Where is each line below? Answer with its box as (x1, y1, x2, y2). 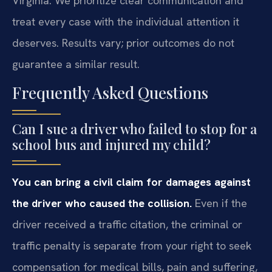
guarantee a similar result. (12, 57, 140, 72)
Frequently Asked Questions (12, 82, 208, 104)
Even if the (192, 196, 247, 211)
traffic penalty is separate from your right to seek (12, 239, 251, 253)
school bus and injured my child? (12, 135, 211, 154)
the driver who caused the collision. (12, 196, 192, 211)
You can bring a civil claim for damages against (12, 175, 251, 189)
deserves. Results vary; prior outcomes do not (12, 36, 234, 50)
